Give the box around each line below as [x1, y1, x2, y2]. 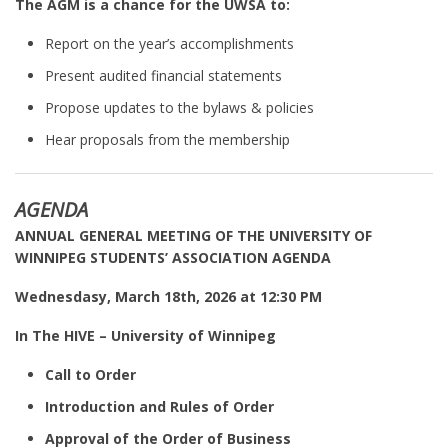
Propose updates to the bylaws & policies [45, 98, 314, 117]
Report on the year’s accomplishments [45, 34, 294, 53]
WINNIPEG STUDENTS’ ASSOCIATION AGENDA [15, 248, 331, 267]
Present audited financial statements [45, 66, 286, 85]
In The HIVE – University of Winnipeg [15, 326, 276, 345]
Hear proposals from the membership [45, 130, 290, 149]
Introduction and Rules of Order [45, 397, 274, 416]
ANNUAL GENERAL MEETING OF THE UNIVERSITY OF [15, 226, 372, 245]
